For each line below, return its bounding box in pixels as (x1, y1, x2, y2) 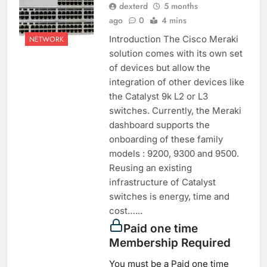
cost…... (108, 205, 142, 217)
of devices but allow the (108, 62, 210, 74)
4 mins (161, 14, 187, 27)
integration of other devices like (108, 76, 244, 88)
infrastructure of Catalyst (108, 176, 216, 188)
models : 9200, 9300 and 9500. (108, 148, 239, 160)
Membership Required (108, 236, 231, 250)
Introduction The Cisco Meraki (108, 33, 238, 45)
